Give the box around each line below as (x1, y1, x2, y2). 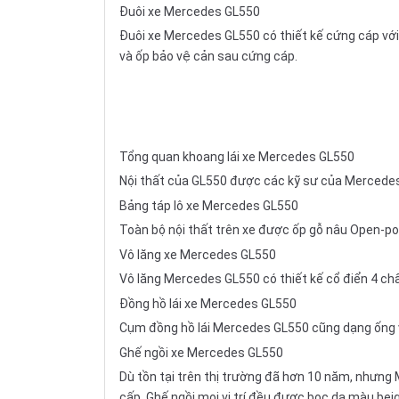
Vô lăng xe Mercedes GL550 (119, 247, 276, 262)
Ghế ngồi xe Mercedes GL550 (119, 345, 283, 360)
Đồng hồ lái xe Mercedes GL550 (119, 296, 297, 311)
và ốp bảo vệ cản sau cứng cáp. (119, 48, 297, 63)
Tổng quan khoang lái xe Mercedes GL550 (119, 149, 354, 164)
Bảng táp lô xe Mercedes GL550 (119, 198, 298, 213)
